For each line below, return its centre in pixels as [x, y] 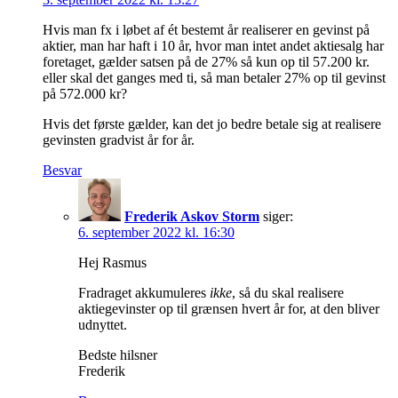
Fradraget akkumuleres [144, 293]
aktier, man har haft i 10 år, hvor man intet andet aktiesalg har [213, 46]
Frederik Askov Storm [192, 217]
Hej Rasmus [112, 263]
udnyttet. [103, 325]
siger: [278, 217]
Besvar [62, 171]
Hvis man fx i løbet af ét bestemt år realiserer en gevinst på [206, 30]
